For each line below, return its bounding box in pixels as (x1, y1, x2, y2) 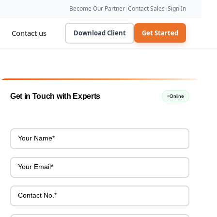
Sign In (168, 4, 186, 13)
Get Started (142, 29, 178, 37)
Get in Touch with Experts (10, 92, 100, 100)
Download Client (73, 29, 126, 37)
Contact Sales (128, 4, 165, 13)
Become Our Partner (69, 4, 125, 13)
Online (170, 93, 184, 99)
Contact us (12, 28, 46, 38)
